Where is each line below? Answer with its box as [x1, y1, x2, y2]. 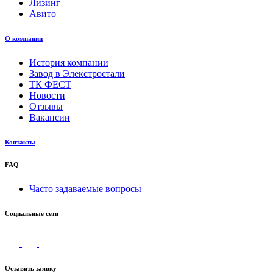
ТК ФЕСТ [29, 79, 71, 90]
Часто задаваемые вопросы [29, 183, 141, 194]
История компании [29, 57, 108, 68]
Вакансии [29, 112, 70, 122]
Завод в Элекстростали [29, 68, 125, 79]
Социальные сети [5, 209, 58, 217]
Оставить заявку [5, 264, 57, 272]
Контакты [5, 138, 35, 146]
